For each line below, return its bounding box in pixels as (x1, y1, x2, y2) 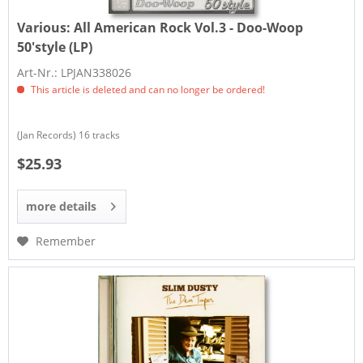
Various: (17, 18, 75, 36)
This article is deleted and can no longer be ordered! (28, 82, 266, 96)
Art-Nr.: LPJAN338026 (17, 64, 132, 80)
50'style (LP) (17, 37, 93, 56)
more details (26, 198, 97, 214)
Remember (36, 233, 96, 249)
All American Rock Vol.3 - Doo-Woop (74, 18, 304, 36)
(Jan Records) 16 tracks (17, 127, 121, 142)
